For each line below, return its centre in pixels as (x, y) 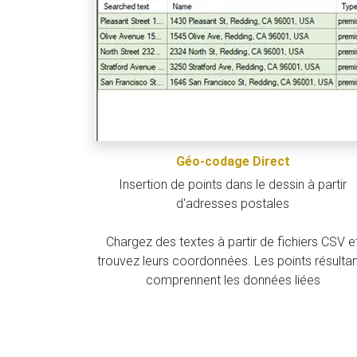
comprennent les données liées (233, 280)
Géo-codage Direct (233, 161)
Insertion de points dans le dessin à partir (233, 184)
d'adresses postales (233, 204)
